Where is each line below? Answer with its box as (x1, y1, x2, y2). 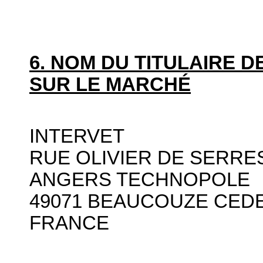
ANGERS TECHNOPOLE (29, 168, 250, 190)
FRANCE (29, 212, 109, 234)
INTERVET (29, 125, 124, 147)
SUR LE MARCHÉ (29, 74, 191, 96)
